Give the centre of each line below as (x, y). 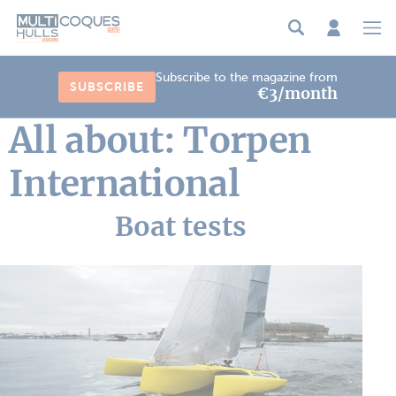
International (124, 183)
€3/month (297, 93)
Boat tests (181, 226)
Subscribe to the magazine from (247, 76)
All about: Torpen (160, 140)
